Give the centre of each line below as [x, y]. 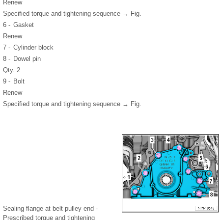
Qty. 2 [12, 70]
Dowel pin [27, 58]
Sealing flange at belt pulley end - [50, 208]
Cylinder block [33, 47]
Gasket [24, 25]
